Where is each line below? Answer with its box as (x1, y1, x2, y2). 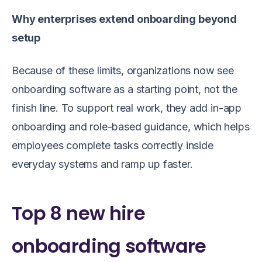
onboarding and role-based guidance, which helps (12, 120, 250, 133)
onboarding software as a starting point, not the (12, 82, 237, 95)
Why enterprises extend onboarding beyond (12, 12, 237, 25)
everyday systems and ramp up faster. (12, 157, 193, 170)
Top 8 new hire (12, 199, 146, 226)
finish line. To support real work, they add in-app (12, 101, 242, 114)
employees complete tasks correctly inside (12, 139, 213, 151)
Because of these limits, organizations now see (12, 64, 234, 77)
